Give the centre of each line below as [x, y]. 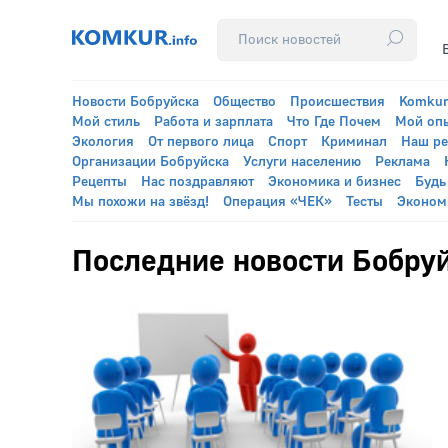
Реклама [402, 162]
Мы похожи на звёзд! [140, 202]
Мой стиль [106, 122]
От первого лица [201, 142]
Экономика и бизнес [334, 182]
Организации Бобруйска [150, 162]
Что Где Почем [334, 122]
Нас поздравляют [197, 182]
